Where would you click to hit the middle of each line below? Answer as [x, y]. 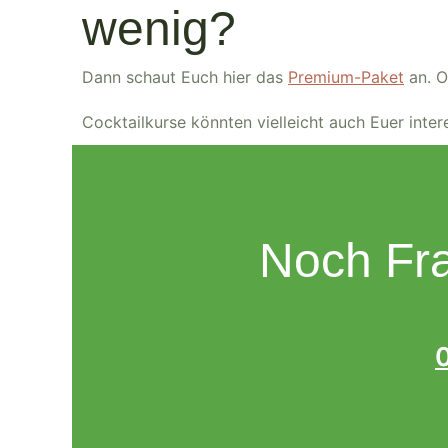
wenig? [159, 28]
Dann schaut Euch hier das [185, 77]
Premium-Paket [346, 77]
